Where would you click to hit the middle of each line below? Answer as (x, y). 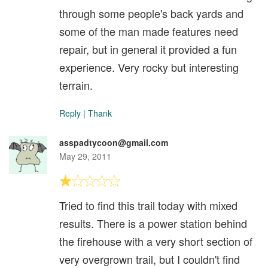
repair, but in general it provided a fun (148, 49)
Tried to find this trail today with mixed (148, 205)
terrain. (76, 85)
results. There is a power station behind (153, 223)
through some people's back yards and (151, 13)
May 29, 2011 (85, 156)
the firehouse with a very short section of (156, 241)
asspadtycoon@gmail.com (114, 143)
